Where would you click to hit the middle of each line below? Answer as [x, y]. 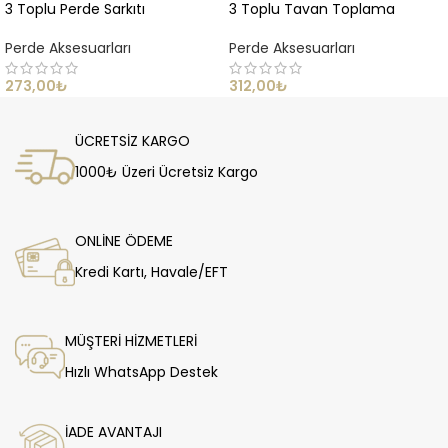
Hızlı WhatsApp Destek [141, 371]
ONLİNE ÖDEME [124, 240]
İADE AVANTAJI [113, 431]
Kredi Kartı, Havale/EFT [151, 271]
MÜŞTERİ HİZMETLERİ [131, 340]
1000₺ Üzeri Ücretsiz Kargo [166, 171]
